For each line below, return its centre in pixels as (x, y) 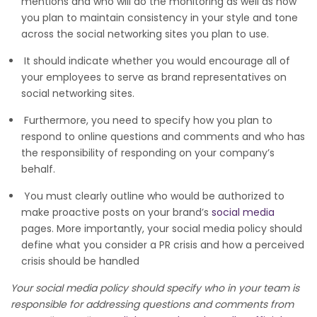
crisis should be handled (80, 261)
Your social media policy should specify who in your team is (155, 288)
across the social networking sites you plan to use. (145, 34)
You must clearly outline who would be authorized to (153, 196)
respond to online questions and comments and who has (163, 136)
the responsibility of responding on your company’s (148, 152)
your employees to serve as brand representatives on (154, 77)
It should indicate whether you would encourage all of (156, 60)
